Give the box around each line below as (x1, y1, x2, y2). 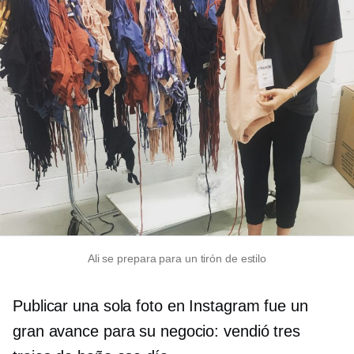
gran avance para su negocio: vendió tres (13, 322, 300, 340)
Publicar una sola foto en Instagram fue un (13, 297, 308, 314)
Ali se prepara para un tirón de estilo (87, 252, 267, 265)
